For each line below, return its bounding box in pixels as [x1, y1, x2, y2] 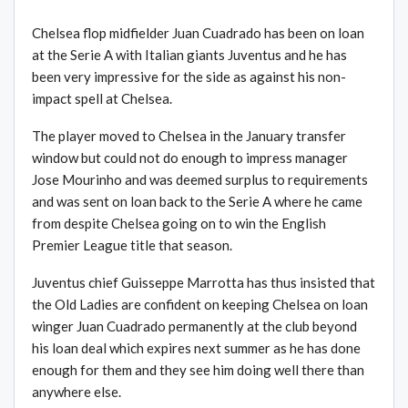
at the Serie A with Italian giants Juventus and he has [32, 46, 347, 64]
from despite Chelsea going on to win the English [32, 215, 326, 232]
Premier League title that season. [32, 237, 232, 254]
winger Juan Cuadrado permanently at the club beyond [32, 318, 357, 335]
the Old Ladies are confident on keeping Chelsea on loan [32, 296, 368, 313]
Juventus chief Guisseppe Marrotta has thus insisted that [32, 274, 375, 291]
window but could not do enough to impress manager [32, 149, 348, 167]
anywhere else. [32, 383, 121, 401]
